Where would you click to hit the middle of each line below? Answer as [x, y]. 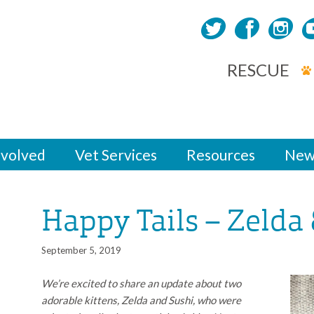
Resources [221, 154]
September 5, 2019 [81, 250]
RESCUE [258, 69]
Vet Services [116, 154]
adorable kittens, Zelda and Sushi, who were [141, 300]
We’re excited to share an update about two [141, 283]
